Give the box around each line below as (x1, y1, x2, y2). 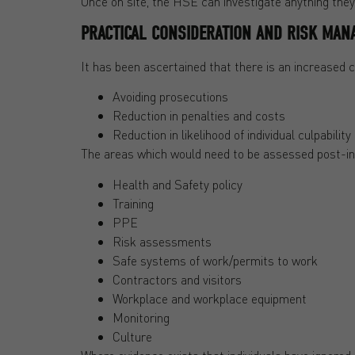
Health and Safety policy (113, 175, 242, 193)
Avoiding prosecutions (113, 88, 228, 105)
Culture (113, 327, 152, 345)
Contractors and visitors (113, 270, 242, 288)
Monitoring (113, 308, 170, 326)
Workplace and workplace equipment (113, 289, 307, 307)
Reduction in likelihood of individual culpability (113, 126, 351, 143)
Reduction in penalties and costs (113, 107, 285, 124)
